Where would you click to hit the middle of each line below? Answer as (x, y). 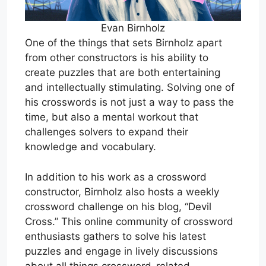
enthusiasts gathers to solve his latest (115, 236)
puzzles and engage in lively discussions (121, 251)
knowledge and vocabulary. (91, 147)
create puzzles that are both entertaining (123, 73)
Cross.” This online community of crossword (129, 221)
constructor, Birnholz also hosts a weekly (122, 191)
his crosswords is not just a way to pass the (129, 102)
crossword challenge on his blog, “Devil (118, 206)
